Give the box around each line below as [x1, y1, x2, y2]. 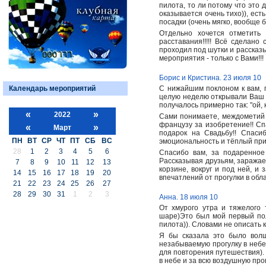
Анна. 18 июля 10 [159, 193, 218, 201]
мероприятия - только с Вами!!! [159, 54, 264, 62]
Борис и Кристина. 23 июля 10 [159, 74, 261, 82]
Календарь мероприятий [9, 84, 96, 93]
